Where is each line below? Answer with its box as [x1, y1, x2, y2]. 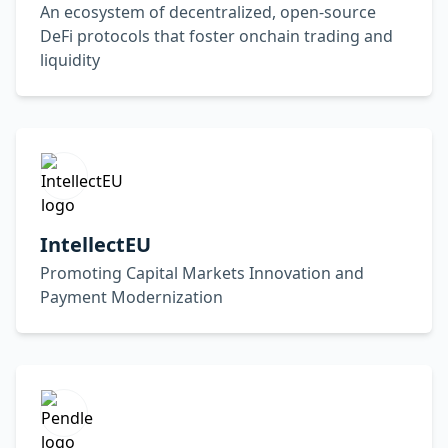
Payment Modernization [40, 286, 223, 308]
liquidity [40, 49, 100, 71]
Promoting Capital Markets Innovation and [40, 262, 364, 284]
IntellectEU [40, 231, 151, 258]
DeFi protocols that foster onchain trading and [40, 25, 393, 47]
